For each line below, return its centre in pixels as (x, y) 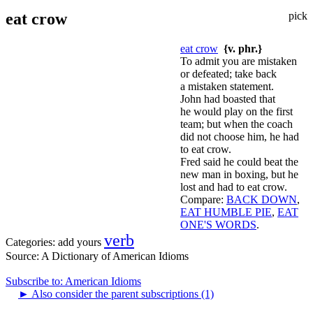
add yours (80, 242)
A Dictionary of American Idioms (115, 256)
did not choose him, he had (240, 136)
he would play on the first (236, 111)
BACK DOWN (262, 199)
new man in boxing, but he (239, 174)
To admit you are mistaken (239, 61)
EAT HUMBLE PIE (226, 212)
